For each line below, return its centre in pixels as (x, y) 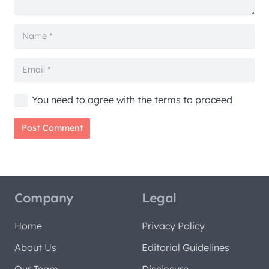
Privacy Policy (173, 226)
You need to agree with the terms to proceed (132, 100)
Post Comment (52, 128)
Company (44, 198)
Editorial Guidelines (186, 248)
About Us (35, 248)
